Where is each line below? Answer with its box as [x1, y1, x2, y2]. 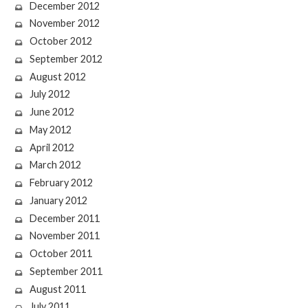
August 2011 [29, 283, 86, 295]
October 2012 [29, 35, 92, 47]
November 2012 [29, 17, 100, 30]
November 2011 [29, 230, 100, 242]
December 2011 [29, 212, 100, 224]
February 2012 [29, 177, 93, 189]
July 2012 [29, 88, 70, 100]
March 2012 [29, 159, 81, 171]
